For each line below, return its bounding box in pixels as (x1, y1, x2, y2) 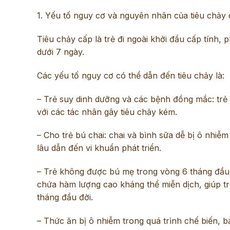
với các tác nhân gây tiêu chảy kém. (37, 106, 180, 117)
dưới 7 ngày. (37, 46, 84, 57)
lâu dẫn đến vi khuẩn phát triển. (37, 143, 161, 154)
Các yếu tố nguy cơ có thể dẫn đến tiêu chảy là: (37, 70, 224, 81)
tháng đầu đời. (37, 192, 93, 203)
